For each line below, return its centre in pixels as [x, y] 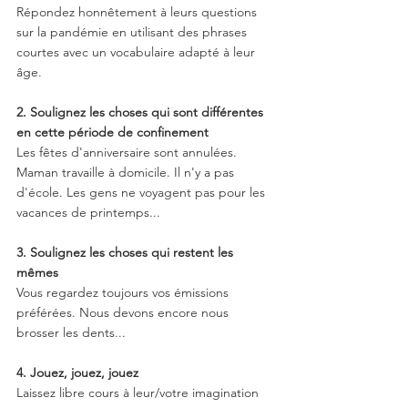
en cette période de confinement [112, 132]
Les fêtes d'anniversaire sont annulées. [128, 152]
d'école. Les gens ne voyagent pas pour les [143, 192]
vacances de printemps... [88, 212]
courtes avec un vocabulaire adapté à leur [138, 51]
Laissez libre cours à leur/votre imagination [139, 392]
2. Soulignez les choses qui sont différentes [142, 112]
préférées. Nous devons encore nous [124, 312]
